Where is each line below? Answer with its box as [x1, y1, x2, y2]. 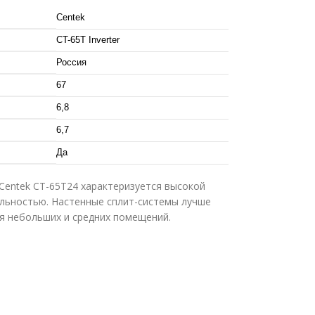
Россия [56, 56, 86, 67]
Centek [56, 11, 85, 22]
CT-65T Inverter [56, 34, 120, 45]
